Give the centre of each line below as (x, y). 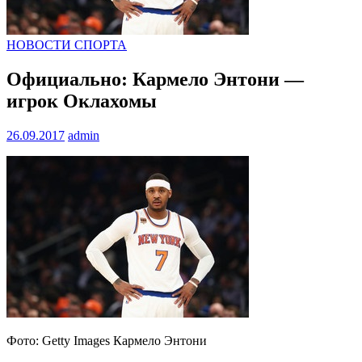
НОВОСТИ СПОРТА (67, 45)
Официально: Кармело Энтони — (155, 80)
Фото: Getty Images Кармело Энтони (107, 341)
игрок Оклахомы (82, 101)
